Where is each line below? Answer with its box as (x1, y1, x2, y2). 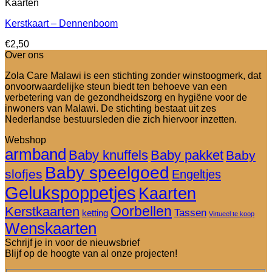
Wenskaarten (5, 220, 97, 237)
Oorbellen (110, 203, 172, 220)
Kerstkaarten (5, 204, 80, 220)
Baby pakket (151, 148, 223, 163)
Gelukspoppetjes (5, 183, 136, 203)
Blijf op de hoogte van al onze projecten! (5, 248, 177, 259)
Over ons (5, 50, 44, 61)
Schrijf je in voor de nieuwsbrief (5, 237, 140, 248)
